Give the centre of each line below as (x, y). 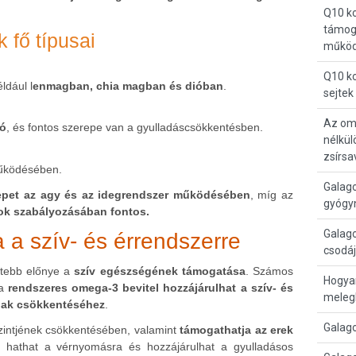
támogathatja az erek (236, 329)
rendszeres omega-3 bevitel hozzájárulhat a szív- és (150, 287)
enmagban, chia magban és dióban (128, 85)
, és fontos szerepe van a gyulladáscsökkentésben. (135, 128)
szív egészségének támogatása (160, 271)
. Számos (269, 271)
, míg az (271, 194)
